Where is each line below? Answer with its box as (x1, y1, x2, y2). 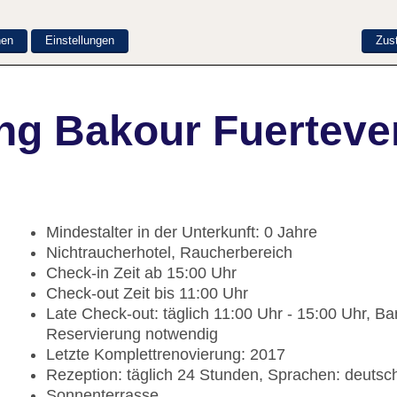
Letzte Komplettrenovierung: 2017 (46, 346, 285, 364)
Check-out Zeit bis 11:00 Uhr (46, 284, 248, 303)
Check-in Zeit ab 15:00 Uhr (46, 264, 237, 283)
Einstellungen (45, 33, 114, 47)
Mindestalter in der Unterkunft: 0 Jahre (46, 223, 317, 242)
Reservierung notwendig (46, 325, 218, 344)
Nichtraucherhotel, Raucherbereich (46, 244, 292, 262)
